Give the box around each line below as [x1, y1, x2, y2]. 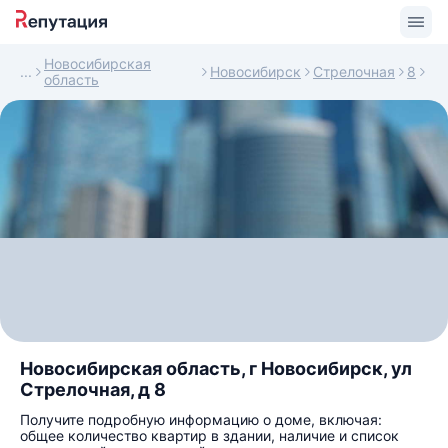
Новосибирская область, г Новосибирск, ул [20, 358, 412, 379]
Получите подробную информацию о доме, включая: [20, 411, 382, 428]
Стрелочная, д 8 [20, 379, 166, 400]
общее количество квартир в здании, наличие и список [20, 427, 399, 444]
